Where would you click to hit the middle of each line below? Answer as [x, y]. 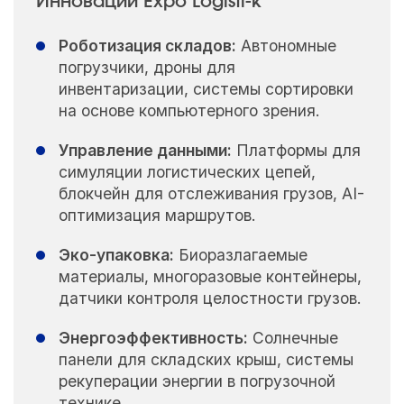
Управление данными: [145, 151]
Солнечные [293, 337]
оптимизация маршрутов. [157, 216]
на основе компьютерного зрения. [189, 111]
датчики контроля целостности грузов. [210, 298]
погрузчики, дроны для [147, 68]
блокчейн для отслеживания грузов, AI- [211, 194]
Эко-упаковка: [116, 255]
